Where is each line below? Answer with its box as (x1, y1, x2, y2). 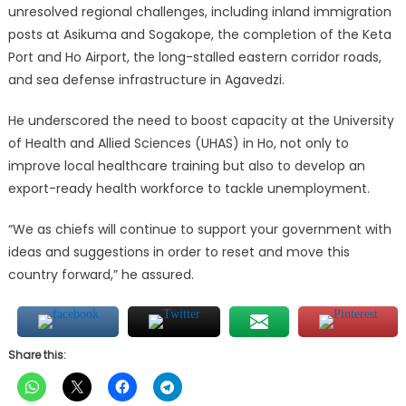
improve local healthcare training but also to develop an (7, 157, 365, 176)
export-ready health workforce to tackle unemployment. (7, 179, 370, 198)
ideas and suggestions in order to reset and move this (7, 243, 350, 262)
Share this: (7, 347, 66, 363)
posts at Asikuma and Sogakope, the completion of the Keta (7, 25, 391, 44)
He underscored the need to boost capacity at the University (7, 111, 394, 130)
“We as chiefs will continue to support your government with (7, 220, 391, 239)
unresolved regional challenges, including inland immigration (7, 3, 391, 22)
